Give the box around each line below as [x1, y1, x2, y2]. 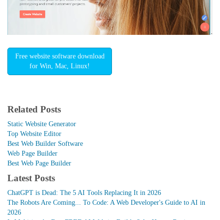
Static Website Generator [7, 120, 76, 128]
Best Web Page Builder [7, 159, 71, 167]
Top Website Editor [7, 130, 61, 137]
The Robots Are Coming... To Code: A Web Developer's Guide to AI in [7, 198, 205, 206]
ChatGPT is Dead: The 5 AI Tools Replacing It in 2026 [7, 189, 161, 196]
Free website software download [15, 53, 105, 60]
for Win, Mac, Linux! [29, 62, 90, 70]
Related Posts [7, 104, 61, 114]
